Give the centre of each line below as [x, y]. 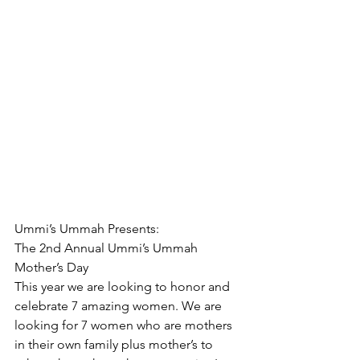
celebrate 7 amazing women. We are [120, 305]
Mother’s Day [51, 267]
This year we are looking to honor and [124, 286]
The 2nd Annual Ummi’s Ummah [108, 247]
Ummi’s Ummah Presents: [87, 228]
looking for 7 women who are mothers [125, 325]
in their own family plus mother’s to [115, 344]
